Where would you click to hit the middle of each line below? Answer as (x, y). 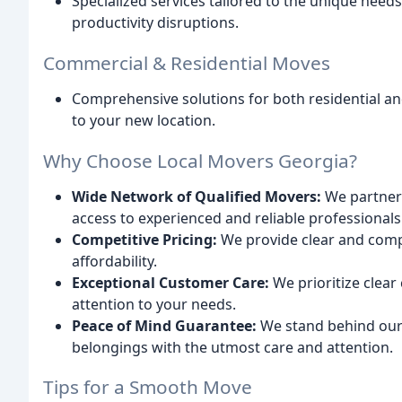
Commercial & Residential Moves (187, 62)
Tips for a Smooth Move (148, 387)
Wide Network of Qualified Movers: (197, 196)
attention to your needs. (154, 304)
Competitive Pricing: (144, 239)
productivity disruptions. (155, 22)
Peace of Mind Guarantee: (164, 325)
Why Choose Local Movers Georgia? (200, 160)
